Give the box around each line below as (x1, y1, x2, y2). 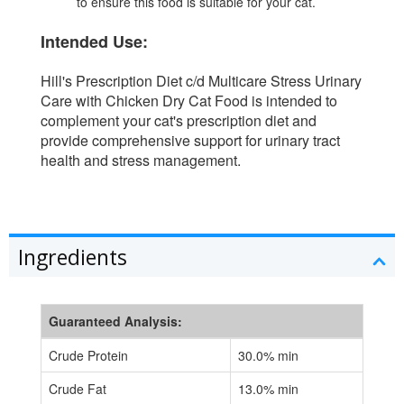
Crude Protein (49, 346, 128, 365)
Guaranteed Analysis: (49, 312, 182, 331)
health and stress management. (41, 150, 241, 171)
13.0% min (238, 380, 298, 399)
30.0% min (238, 346, 298, 365)
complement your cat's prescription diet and (41, 110, 317, 132)
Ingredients (18, 243, 127, 272)
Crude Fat (49, 380, 106, 399)
